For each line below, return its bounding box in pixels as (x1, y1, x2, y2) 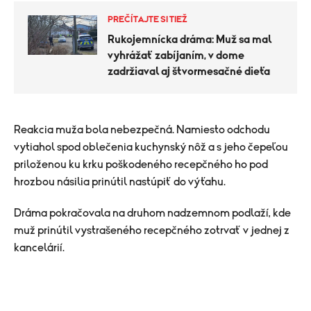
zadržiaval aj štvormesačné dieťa (108, 66, 270, 77)
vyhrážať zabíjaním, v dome (108, 50, 244, 61)
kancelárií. (14, 242, 65, 253)
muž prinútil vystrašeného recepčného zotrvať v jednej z (14, 225, 289, 236)
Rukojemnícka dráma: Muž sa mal (108, 34, 271, 45)
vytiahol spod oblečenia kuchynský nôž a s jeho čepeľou (14, 142, 288, 153)
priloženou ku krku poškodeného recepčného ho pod (14, 159, 268, 170)
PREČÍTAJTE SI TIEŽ (108, 15, 187, 24)
